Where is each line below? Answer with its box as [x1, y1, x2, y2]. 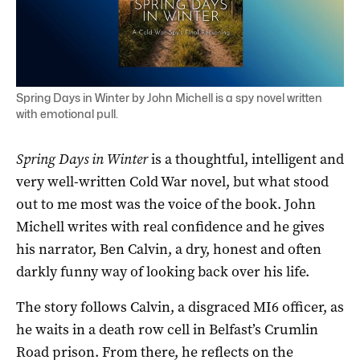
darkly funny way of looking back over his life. [16, 261, 309, 281]
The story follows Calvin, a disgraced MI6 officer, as [16, 297, 344, 317]
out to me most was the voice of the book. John [16, 194, 316, 214]
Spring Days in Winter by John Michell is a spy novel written [16, 90, 322, 104]
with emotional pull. [16, 106, 118, 121]
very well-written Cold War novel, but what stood [16, 171, 329, 191]
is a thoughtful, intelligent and [148, 149, 344, 169]
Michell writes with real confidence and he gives [16, 216, 325, 236]
